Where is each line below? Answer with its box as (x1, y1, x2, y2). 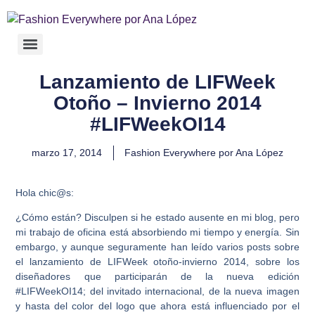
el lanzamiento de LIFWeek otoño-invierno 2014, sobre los (15, 256, 300, 268)
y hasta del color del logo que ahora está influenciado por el (15, 300, 300, 312)
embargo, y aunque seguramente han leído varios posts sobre (15, 241, 300, 253)
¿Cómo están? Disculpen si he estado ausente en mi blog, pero (15, 212, 300, 224)
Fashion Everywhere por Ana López (124, 147, 283, 158)
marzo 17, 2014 (32, 147, 102, 158)
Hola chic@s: (15, 186, 75, 198)
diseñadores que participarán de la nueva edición (15, 271, 300, 283)
